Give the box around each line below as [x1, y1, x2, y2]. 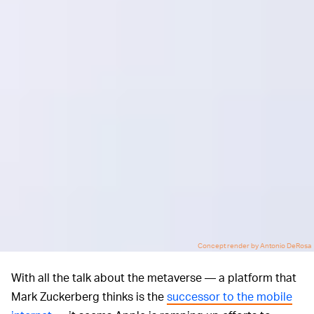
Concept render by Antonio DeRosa [198, 240, 311, 250]
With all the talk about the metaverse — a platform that [11, 269, 296, 285]
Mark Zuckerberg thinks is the [11, 288, 167, 303]
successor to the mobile [167, 288, 292, 303]
